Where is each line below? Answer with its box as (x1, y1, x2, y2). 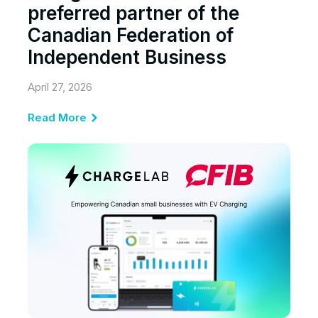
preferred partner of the (28, 1, 239, 24)
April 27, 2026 (28, 79, 92, 94)
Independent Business (28, 45, 226, 68)
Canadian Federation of (28, 23, 234, 46)
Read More (28, 110, 87, 124)
